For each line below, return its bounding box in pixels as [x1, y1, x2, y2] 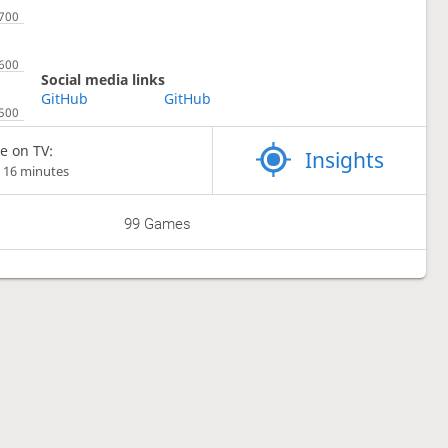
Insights [305, 146, 385, 175]
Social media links [40, 69, 165, 89]
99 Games [124, 215, 192, 234]
